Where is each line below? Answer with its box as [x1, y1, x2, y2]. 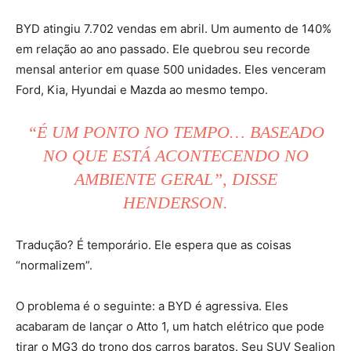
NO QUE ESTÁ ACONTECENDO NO [42, 145, 309, 165]
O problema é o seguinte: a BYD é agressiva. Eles [16, 298, 288, 313]
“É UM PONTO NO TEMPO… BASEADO [27, 121, 324, 142]
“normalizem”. [16, 257, 92, 273]
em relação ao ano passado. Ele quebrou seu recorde [16, 41, 310, 56]
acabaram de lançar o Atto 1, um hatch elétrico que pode [16, 318, 324, 334]
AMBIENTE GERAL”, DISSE [74, 168, 277, 189]
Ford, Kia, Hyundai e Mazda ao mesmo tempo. [16, 81, 268, 97]
